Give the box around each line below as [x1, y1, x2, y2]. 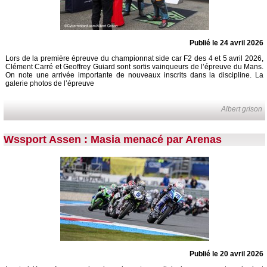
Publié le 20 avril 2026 [190, 250, 263, 259]
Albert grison [221, 105, 263, 114]
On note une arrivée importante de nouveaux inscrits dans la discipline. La [5, 71, 263, 80]
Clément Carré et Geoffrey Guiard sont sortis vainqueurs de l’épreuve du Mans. [5, 63, 263, 72]
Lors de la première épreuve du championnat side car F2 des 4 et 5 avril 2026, [5, 54, 263, 63]
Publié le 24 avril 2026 [190, 39, 263, 48]
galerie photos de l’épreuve [5, 79, 94, 88]
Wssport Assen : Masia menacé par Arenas [4, 133, 222, 146]
